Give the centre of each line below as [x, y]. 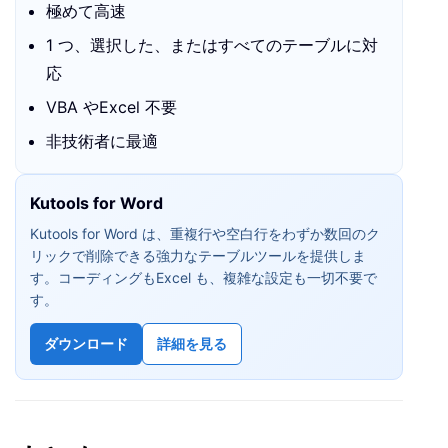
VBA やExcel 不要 [111, 107]
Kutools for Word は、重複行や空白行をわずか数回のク [205, 234]
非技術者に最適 [102, 141]
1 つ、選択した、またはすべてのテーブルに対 [212, 45]
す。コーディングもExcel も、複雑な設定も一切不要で [203, 278]
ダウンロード [86, 344]
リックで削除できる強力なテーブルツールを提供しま [198, 256]
